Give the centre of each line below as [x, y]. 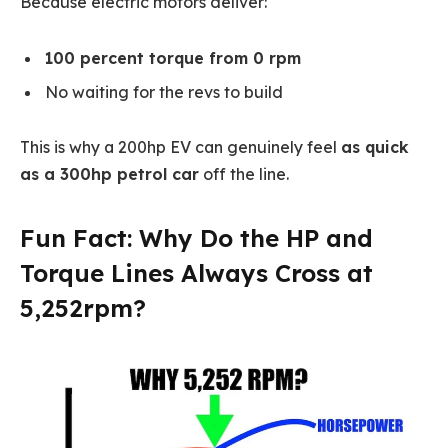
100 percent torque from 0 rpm [173, 57]
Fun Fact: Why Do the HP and [196, 237]
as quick [375, 147]
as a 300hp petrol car [109, 174]
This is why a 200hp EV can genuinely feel [180, 147]
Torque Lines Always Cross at [196, 272]
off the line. [244, 174]
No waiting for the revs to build [164, 91]
